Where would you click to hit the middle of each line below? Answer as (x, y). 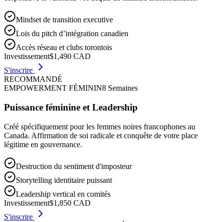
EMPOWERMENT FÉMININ (53, 88)
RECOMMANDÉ (33, 79)
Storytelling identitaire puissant (64, 180)
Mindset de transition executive (64, 20)
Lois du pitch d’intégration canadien (72, 34)
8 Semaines (120, 88)
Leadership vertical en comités (63, 194)
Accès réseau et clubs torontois (64, 48)
